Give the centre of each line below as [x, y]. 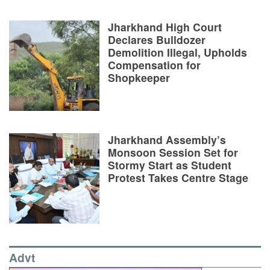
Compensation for [154, 64]
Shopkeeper [139, 77]
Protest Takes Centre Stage [178, 177]
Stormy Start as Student [170, 165]
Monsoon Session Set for [173, 152]
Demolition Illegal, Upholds [177, 52]
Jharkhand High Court [165, 27]
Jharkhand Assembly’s [167, 139]
